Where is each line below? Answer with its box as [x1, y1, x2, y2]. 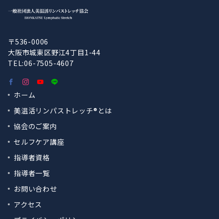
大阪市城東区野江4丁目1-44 [8, 47, 101, 57]
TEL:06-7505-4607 [8, 58, 74, 68]
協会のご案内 [14, 121, 57, 131]
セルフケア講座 [14, 137, 65, 147]
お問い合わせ [14, 184, 57, 194]
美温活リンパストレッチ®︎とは [14, 106, 112, 115]
